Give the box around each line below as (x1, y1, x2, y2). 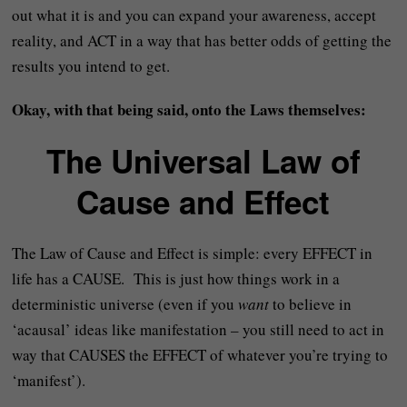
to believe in (269, 293, 352, 314)
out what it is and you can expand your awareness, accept (12, 4, 377, 25)
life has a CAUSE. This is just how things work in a (12, 267, 341, 289)
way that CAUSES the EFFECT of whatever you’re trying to (12, 343, 389, 365)
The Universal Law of (45, 137, 361, 184)
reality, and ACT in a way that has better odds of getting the (12, 29, 392, 51)
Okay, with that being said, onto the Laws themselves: (12, 97, 367, 121)
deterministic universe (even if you (12, 293, 239, 314)
